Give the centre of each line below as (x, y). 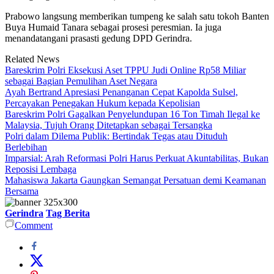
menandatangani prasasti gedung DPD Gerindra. (98, 39)
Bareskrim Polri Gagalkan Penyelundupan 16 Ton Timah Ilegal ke (132, 114)
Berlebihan (26, 147)
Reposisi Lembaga (41, 169)
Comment (34, 226)
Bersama (22, 191)
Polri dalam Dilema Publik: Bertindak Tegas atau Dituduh (116, 136)
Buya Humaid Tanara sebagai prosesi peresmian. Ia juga (113, 28)
